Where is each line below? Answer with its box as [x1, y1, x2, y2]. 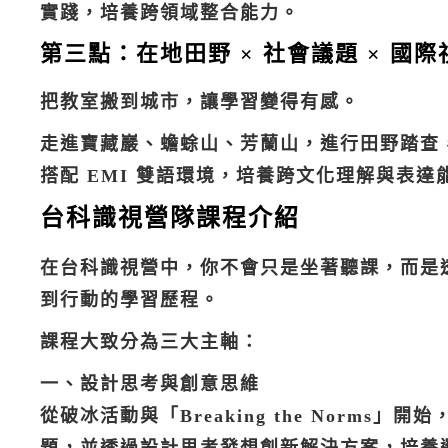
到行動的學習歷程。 [40, 290, 220, 311]
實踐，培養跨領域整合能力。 [40, 3, 300, 24]
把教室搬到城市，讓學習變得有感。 [40, 91, 360, 112]
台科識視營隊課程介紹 [40, 204, 300, 231]
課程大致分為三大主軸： [40, 332, 260, 353]
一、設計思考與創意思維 [40, 374, 260, 395]
